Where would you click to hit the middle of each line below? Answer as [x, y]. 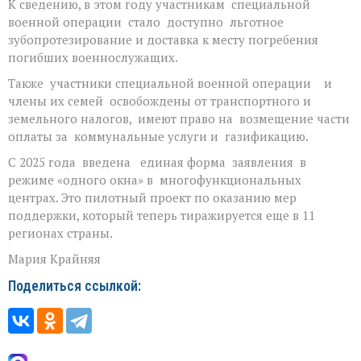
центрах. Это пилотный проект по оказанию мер [152, 197]
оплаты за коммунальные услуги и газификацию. [161, 136]
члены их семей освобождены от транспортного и [160, 100]
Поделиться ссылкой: [75, 286]
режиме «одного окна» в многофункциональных [155, 179]
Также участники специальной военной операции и [170, 83]
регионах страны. [60, 232]
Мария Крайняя [54, 258]
